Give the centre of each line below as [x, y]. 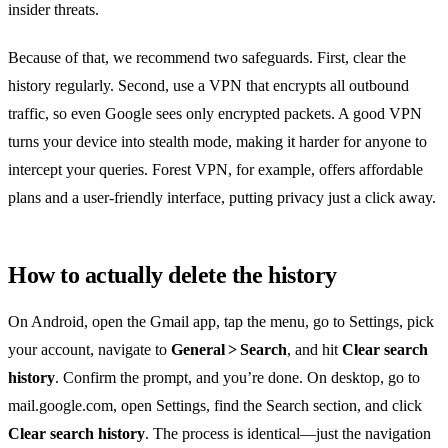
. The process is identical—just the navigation [288, 434]
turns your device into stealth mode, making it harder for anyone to [217, 142]
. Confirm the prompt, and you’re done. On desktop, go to [237, 378]
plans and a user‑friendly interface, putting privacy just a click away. [222, 198]
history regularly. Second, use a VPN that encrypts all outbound [208, 86]
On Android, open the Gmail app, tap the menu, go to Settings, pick [221, 322]
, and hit [314, 350]
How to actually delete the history [172, 275]
